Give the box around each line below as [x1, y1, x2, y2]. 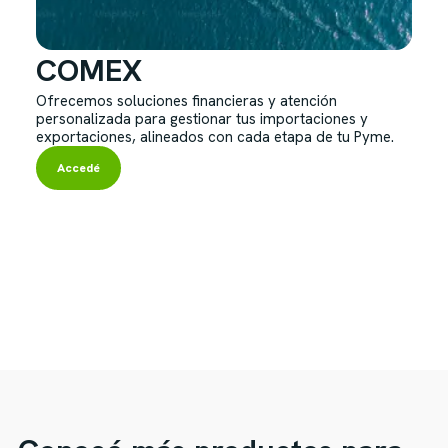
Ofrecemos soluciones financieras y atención [36, 91, 337, 111]
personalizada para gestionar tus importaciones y [36, 109, 368, 129]
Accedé [57, 160, 100, 176]
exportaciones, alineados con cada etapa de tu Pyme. [36, 127, 394, 147]
